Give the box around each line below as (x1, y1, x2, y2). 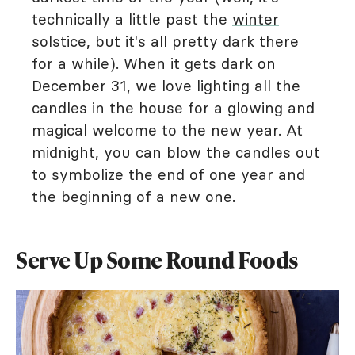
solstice (32, 32, 86, 51)
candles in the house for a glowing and (32, 98, 315, 117)
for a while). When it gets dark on (32, 54, 276, 73)
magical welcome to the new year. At (32, 120, 303, 139)
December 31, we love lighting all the (32, 76, 300, 95)
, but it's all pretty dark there (86, 32, 299, 51)
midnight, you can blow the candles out (32, 143, 320, 162)
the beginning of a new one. (32, 187, 235, 206)
